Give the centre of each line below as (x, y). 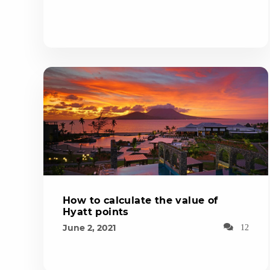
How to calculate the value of (140, 200)
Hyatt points (96, 212)
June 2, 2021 (89, 228)
